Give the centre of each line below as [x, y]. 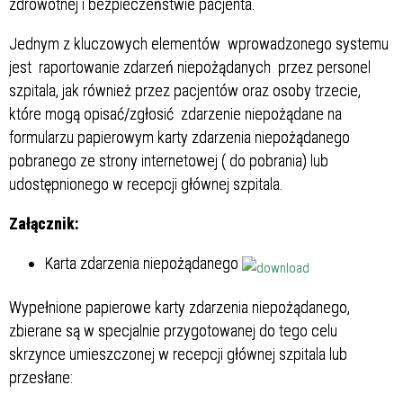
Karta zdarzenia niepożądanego [143, 263]
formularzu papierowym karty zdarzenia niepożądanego [179, 137]
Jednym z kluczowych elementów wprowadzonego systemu [199, 43]
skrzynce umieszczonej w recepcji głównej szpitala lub [178, 354]
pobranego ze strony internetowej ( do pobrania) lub [169, 160]
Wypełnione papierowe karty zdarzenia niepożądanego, [179, 308]
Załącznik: [44, 223]
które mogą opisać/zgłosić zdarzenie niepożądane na [175, 113]
